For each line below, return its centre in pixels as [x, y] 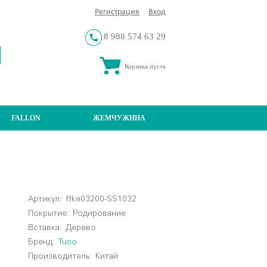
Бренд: [41, 242]
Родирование [97, 213]
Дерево [79, 228]
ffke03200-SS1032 [101, 199]
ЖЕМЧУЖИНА [119, 118]
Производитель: [60, 256]
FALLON [26, 118]
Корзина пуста [145, 66]
